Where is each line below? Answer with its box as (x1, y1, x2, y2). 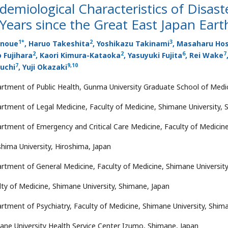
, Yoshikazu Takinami (93, 39, 169, 48)
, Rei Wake (185, 50, 223, 60)
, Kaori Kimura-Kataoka (36, 50, 121, 60)
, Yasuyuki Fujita (124, 50, 182, 60)
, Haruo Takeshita (24, 39, 90, 48)
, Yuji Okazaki (18, 62, 67, 72)
